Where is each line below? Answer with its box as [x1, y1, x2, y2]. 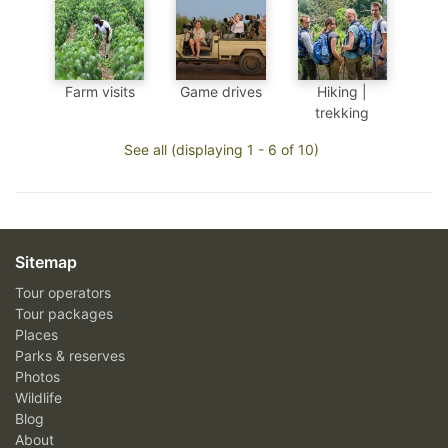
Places [15, 325, 58, 343]
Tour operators [15, 283, 111, 301]
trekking [315, 103, 370, 121]
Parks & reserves [15, 346, 125, 364]
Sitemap [15, 251, 77, 272]
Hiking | [317, 82, 368, 100]
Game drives [179, 82, 262, 100]
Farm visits [64, 82, 135, 100]
